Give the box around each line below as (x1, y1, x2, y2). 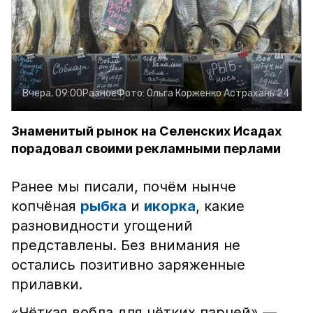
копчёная (11, 198, 80, 214)
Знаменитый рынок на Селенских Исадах (11, 124, 282, 138)
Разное (82, 87, 117, 99)
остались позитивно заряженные (11, 256, 245, 273)
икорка (144, 198, 196, 214)
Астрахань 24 (224, 87, 289, 99)
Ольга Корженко (147, 87, 221, 99)
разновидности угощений (11, 217, 193, 234)
